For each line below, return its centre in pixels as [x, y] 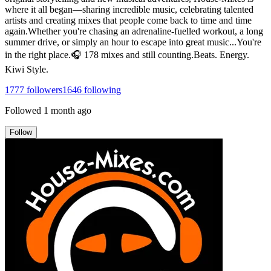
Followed [23, 110]
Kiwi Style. [27, 69]
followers [43, 90]
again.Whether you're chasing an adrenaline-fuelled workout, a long [134, 31]
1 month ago [67, 110]
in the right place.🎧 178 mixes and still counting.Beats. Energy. [127, 54]
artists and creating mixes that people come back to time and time [128, 20]
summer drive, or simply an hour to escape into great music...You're [133, 42]
